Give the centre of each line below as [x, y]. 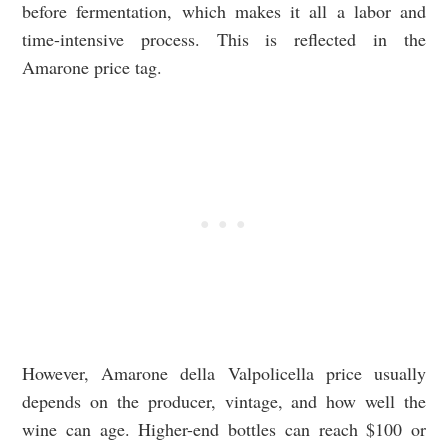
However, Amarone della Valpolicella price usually [224, 373]
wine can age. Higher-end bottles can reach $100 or [224, 429]
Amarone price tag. [92, 67]
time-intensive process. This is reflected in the [224, 39]
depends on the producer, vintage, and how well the [224, 401]
